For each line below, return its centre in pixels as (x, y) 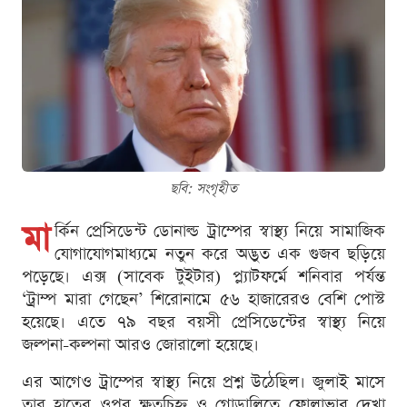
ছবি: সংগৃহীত (203, 189)
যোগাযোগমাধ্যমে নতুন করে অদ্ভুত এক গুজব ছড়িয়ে (220, 254)
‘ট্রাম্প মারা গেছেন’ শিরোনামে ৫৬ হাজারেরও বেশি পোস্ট (203, 300)
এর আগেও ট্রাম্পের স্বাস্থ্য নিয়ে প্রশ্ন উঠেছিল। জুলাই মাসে (203, 382)
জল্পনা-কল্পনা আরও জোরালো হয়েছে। (140, 345)
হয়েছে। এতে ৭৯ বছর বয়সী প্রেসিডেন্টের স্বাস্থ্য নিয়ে (203, 323)
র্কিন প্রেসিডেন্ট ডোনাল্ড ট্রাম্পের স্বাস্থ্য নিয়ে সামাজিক (220, 232)
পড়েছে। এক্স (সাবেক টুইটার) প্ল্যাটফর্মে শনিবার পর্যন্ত (203, 277)
